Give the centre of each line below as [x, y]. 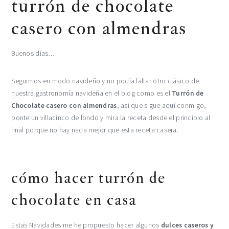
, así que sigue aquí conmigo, [162, 106]
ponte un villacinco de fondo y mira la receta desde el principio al [111, 118]
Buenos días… [33, 53]
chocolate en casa [74, 200]
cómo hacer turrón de [89, 178]
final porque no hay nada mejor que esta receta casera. [96, 130]
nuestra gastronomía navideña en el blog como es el [91, 93]
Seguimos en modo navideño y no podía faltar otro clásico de [105, 81]
